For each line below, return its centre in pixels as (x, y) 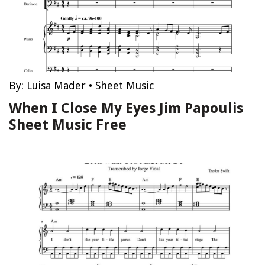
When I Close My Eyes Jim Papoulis (126, 108)
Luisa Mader (56, 85)
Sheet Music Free (68, 125)
